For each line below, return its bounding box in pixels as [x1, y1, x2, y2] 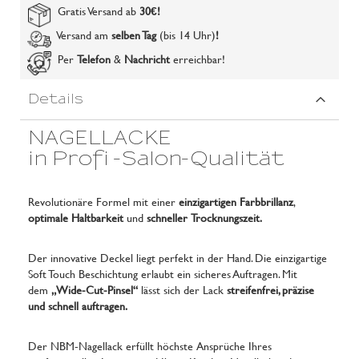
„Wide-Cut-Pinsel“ [51, 281, 138, 298]
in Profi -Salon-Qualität [28, 149, 284, 169]
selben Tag [111, 26, 159, 43]
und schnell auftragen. [28, 297, 127, 314]
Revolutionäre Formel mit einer [28, 193, 179, 210]
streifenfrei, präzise [227, 281, 314, 298]
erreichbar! [173, 50, 225, 67]
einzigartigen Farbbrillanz [179, 193, 293, 210]
